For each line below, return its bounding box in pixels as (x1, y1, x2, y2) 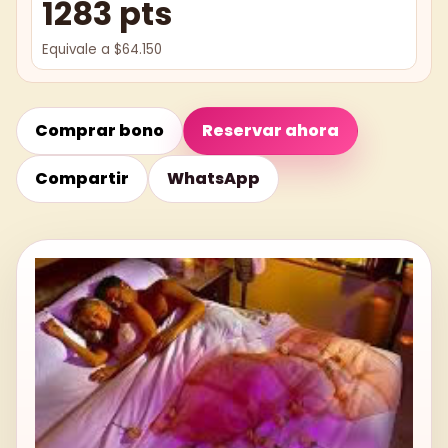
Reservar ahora (202, 118, 339, 142)
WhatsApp (167, 166, 260, 190)
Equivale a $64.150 (42, 39, 162, 59)
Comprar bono (35, 118, 164, 142)
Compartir (35, 166, 129, 190)
